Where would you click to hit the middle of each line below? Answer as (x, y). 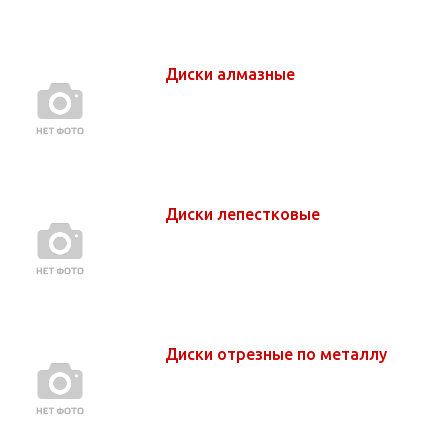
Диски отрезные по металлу (278, 353)
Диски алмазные (232, 73)
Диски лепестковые (244, 213)
